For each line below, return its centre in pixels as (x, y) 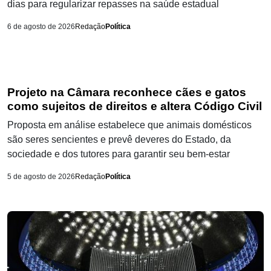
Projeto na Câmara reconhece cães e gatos (127, 93)
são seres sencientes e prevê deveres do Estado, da (119, 140)
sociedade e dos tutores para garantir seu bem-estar (119, 154)
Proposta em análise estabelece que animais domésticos (129, 125)
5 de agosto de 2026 (41, 177)
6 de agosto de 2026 (41, 27)
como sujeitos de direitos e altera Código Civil (135, 106)
